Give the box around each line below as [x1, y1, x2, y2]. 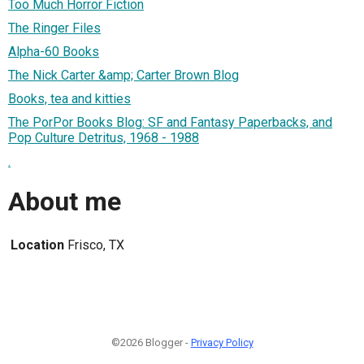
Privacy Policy [190, 336, 253, 349]
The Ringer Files [8, 19, 101, 36]
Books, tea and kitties [8, 90, 131, 106]
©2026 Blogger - [110, 336, 191, 349]
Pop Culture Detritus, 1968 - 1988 [8, 129, 199, 145]
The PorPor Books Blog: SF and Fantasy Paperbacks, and [8, 114, 332, 130]
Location [11, 236, 64, 253]
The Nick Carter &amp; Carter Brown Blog [8, 67, 239, 83]
